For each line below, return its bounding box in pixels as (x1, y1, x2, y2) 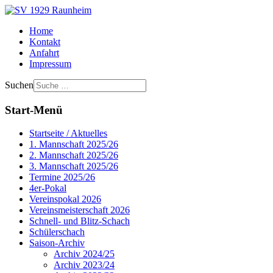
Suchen (5, 80, 34, 90)
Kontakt (29, 37, 60, 47)
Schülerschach (29, 227, 85, 238)
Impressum (29, 58, 71, 69)
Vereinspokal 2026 (29, 194, 101, 205)
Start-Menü (5, 103, 63, 116)
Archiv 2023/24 (54, 260, 115, 271)
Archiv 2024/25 (54, 249, 115, 260)
